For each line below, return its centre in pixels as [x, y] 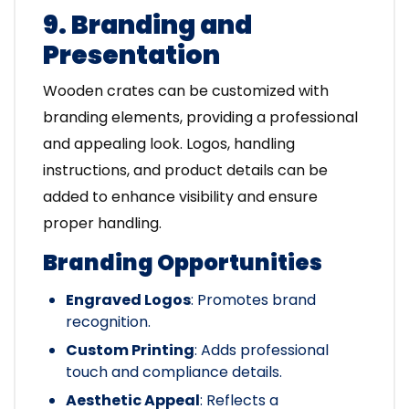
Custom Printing [130, 351]
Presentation [131, 56]
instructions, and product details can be [185, 171]
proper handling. [102, 224]
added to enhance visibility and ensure [180, 197]
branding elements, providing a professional [200, 118]
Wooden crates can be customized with [186, 91]
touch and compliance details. [174, 372]
